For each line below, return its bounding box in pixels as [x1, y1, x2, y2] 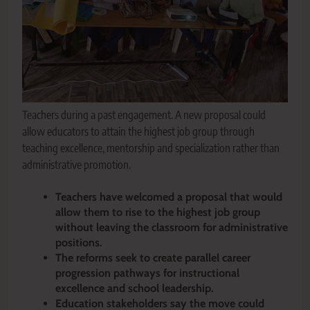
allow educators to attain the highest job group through [22, 125, 255, 139]
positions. [55, 236, 102, 250]
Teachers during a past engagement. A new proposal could [22, 108, 266, 122]
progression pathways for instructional [55, 266, 239, 280]
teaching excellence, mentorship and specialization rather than [22, 141, 280, 156]
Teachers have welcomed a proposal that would [55, 190, 282, 204]
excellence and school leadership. [55, 282, 214, 295]
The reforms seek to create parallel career [55, 251, 250, 265]
